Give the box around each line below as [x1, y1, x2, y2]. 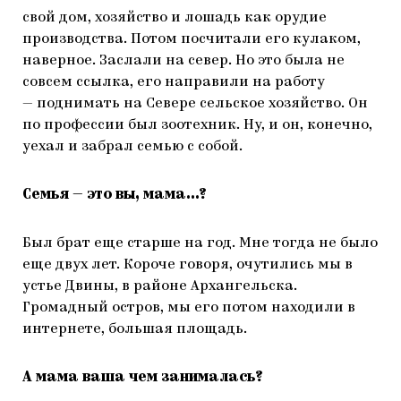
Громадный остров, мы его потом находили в [22, 301, 355, 316]
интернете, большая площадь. [22, 322, 247, 337]
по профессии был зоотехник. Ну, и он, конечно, [22, 118, 372, 133]
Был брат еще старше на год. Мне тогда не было [22, 236, 378, 252]
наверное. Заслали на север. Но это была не [22, 54, 345, 69]
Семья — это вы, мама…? [22, 188, 209, 203]
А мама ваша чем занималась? [22, 371, 266, 386]
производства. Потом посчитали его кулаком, [22, 32, 361, 47]
